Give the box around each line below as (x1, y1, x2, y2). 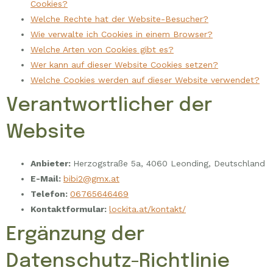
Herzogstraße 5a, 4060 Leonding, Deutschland (73, 158, 265, 169)
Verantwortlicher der (6, 96, 212, 116)
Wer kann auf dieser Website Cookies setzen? (30, 60, 218, 70)
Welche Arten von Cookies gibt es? (30, 44, 174, 55)
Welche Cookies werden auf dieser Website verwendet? (30, 75, 260, 85)
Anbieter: (30, 158, 73, 169)
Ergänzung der (6, 225, 144, 246)
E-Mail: (30, 174, 63, 184)
